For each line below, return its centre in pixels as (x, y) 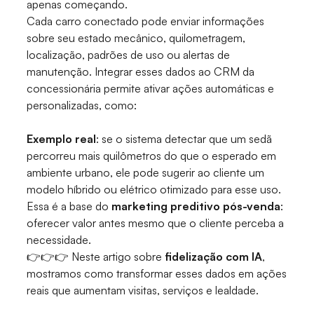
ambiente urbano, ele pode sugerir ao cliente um (146, 173)
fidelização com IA (214, 257)
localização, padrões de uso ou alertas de (129, 55)
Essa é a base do (69, 206)
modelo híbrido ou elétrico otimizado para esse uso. (154, 190)
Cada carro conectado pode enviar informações (146, 21)
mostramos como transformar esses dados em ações (157, 274)
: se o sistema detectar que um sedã (184, 139)
